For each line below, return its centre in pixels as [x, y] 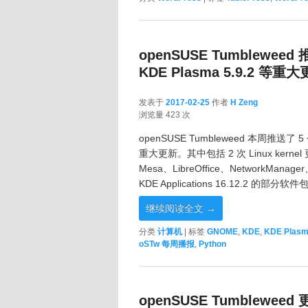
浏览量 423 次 [165, 114]
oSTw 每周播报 [167, 244]
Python [212, 244]
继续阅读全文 [176, 208]
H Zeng [244, 102]
